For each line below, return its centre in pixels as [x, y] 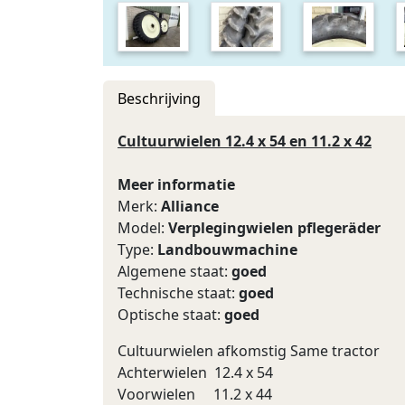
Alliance [190, 206]
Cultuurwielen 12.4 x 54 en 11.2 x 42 [245, 141]
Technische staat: [178, 293]
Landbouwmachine [227, 250]
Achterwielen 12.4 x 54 [199, 372]
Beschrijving [159, 99]
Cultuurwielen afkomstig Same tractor [249, 351]
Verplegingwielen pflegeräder [274, 228]
